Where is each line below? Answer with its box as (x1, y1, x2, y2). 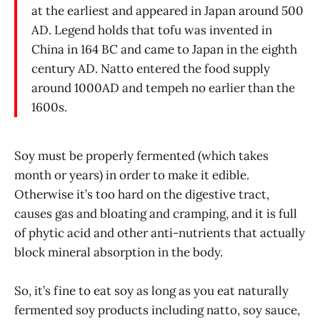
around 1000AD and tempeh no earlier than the (31, 80, 295, 96)
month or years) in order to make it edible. (14, 167, 249, 184)
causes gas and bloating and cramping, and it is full (14, 206, 297, 222)
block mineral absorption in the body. (14, 244, 223, 261)
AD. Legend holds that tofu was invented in (31, 22, 272, 39)
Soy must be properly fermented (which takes (14, 148, 269, 164)
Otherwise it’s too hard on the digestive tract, (14, 186, 269, 203)
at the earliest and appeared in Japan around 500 (31, 3, 304, 19)
